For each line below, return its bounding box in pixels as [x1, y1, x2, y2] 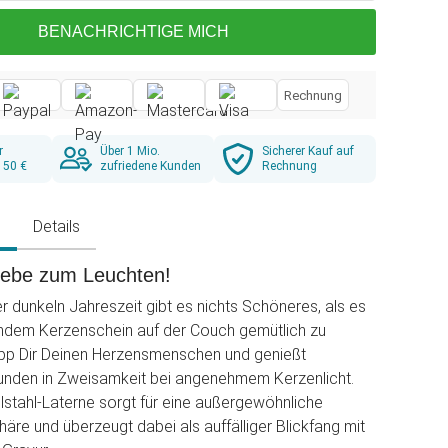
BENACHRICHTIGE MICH [37, 23, 229, 40]
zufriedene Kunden [100, 159, 201, 173]
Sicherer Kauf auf [262, 144, 354, 158]
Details [33, 217, 80, 236]
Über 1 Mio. [100, 144, 160, 158]
